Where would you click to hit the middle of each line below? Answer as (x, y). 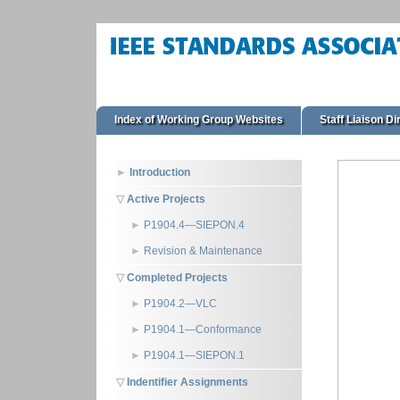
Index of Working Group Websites (198, 120)
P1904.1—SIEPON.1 (194, 355)
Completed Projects (177, 278)
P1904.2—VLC (180, 304)
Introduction (159, 172)
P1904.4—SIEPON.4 (194, 225)
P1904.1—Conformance (202, 329)
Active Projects (166, 199)
